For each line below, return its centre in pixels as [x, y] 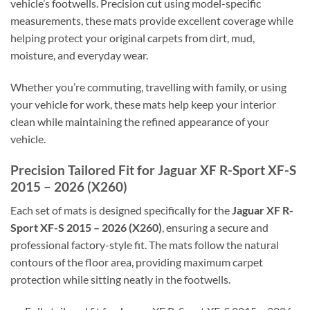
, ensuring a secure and [215, 228]
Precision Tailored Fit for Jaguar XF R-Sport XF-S [153, 170]
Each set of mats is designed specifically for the [121, 210]
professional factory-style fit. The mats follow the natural [145, 245]
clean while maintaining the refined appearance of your [140, 122]
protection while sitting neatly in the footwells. [120, 280]
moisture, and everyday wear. [79, 55]
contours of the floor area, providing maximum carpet [137, 262]
